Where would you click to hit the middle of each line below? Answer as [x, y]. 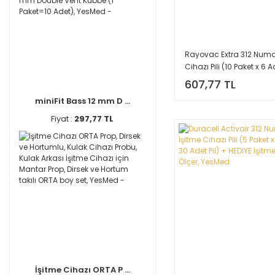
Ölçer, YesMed [210, 91]
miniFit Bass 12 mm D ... [82, 101]
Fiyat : [63, 118]
